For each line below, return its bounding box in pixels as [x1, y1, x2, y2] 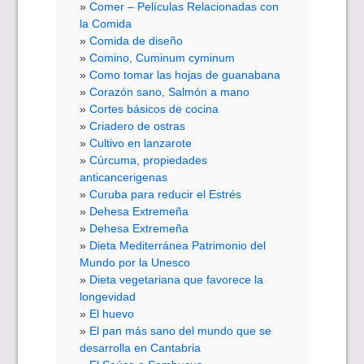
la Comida [80, 16, 132, 30]
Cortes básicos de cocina [89, 102, 219, 115]
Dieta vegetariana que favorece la [89, 272, 264, 286]
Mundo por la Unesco [80, 255, 191, 269]
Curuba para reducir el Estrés [89, 187, 242, 201]
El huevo [89, 306, 135, 320]
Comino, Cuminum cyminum [89, 50, 236, 64]
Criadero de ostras [89, 119, 186, 132]
